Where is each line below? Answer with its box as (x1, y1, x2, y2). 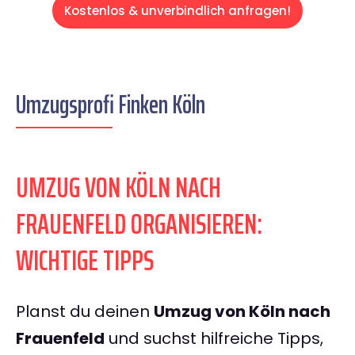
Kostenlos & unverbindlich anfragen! (64, 2, 291, 20)
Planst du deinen (16, 300, 154, 323)
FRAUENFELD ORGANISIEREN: (16, 201, 262, 247)
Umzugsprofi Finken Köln (16, 85, 205, 125)
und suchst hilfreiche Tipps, (105, 327, 323, 350)
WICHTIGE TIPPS (16, 238, 154, 284)
